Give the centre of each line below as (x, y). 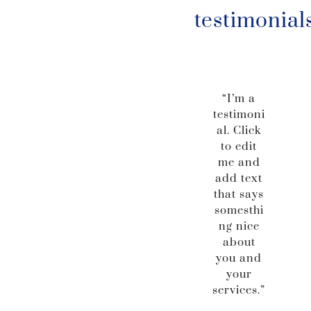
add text (239, 179)
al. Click (239, 131)
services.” (239, 291)
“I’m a (239, 99)
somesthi (239, 211)
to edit (239, 147)
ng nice (239, 227)
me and (239, 163)
